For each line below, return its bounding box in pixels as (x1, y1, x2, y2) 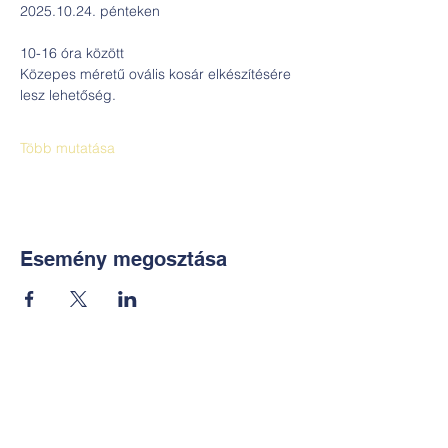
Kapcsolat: (116, 361, 209, 382)
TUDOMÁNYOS (97, 401, 223, 424)
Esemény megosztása (20, 247, 227, 271)
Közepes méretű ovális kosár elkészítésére (20, 65, 295, 83)
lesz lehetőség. (20, 86, 116, 104)
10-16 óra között (20, 44, 124, 62)
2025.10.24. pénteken (20, 2, 160, 20)
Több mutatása (20, 139, 115, 157)
